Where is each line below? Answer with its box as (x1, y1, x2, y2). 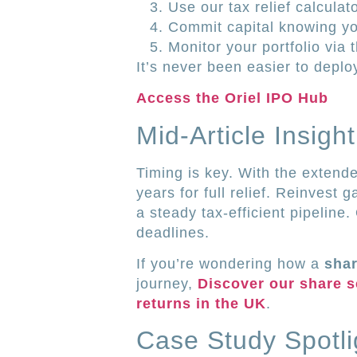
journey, (135, 276, 198, 292)
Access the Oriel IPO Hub (135, 90, 328, 107)
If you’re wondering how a (135, 256, 324, 273)
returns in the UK (135, 296, 266, 312)
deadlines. (135, 224, 210, 241)
